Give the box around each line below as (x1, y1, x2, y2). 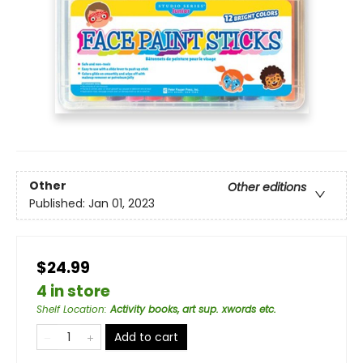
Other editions (228, 179, 306, 196)
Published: (29, 195, 88, 212)
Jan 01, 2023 (88, 195, 155, 212)
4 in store (36, 280, 110, 302)
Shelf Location (36, 301, 105, 316)
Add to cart (114, 328, 178, 345)
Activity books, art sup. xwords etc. (110, 301, 276, 316)
